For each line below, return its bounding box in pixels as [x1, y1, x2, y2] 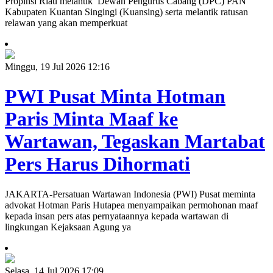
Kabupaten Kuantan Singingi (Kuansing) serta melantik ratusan [5, 6, 248, 17]
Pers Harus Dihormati [5, 153, 190, 175]
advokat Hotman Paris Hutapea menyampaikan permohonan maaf [5, 199, 258, 210]
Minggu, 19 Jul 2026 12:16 [5, 61, 110, 72]
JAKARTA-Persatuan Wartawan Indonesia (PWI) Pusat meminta [5, 188, 255, 199]
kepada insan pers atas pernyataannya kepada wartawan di [5, 210, 229, 221]
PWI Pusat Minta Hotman [5, 85, 225, 108]
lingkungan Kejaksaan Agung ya [5, 221, 131, 232]
